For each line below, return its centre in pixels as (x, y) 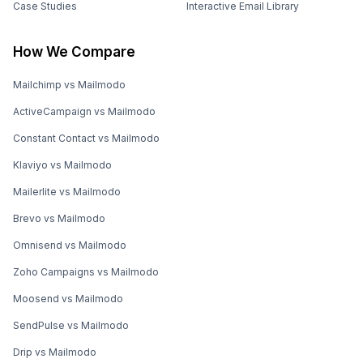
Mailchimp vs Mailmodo (69, 84)
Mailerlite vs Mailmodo (67, 191)
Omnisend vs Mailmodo (70, 245)
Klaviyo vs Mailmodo (62, 164)
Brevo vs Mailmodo (59, 218)
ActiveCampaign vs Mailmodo (84, 111)
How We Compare (74, 51)
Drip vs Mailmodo (55, 352)
